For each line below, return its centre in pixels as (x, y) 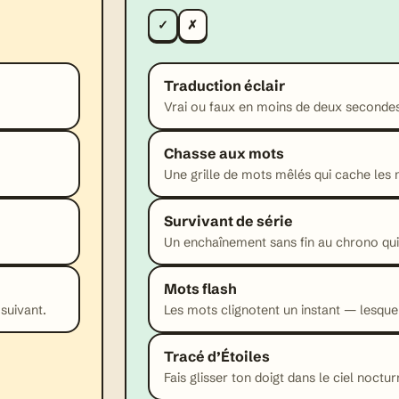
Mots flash (200, 289)
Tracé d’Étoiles (217, 357)
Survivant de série (228, 221)
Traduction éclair (224, 86)
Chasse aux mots (224, 154)
